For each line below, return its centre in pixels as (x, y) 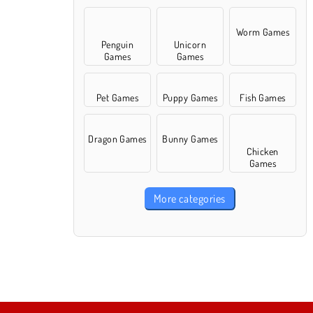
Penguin (117, 44)
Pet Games (117, 97)
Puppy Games (190, 97)
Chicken (263, 151)
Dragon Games (117, 139)
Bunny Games (190, 139)
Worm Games (263, 32)
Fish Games (263, 97)
